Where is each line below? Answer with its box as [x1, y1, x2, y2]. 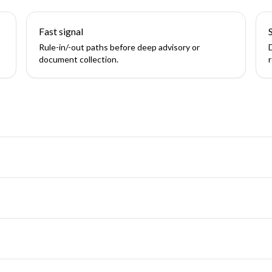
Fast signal [38, 25, 83, 37]
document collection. [38, 54, 118, 64]
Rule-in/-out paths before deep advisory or [38, 42, 200, 52]
